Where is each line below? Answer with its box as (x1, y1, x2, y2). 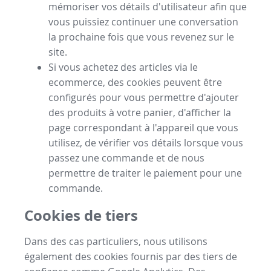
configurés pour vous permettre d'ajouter (48, 90, 239, 104)
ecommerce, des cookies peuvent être (48, 75, 222, 89)
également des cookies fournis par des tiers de (24, 250, 237, 264)
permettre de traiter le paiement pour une (48, 166, 242, 180)
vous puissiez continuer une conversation (48, 15, 238, 28)
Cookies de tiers (24, 204, 138, 226)
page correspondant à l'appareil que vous (48, 120, 238, 134)
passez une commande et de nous (48, 151, 204, 165)
